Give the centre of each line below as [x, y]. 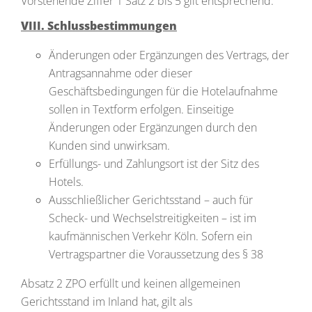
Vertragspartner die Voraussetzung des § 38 [156, 254]
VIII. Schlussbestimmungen [99, 26]
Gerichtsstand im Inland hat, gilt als [107, 302]
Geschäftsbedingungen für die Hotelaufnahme [163, 91]
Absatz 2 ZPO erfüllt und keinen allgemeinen [131, 283]
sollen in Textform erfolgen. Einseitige [141, 109]
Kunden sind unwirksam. [109, 146]
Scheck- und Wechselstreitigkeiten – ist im [153, 218]
